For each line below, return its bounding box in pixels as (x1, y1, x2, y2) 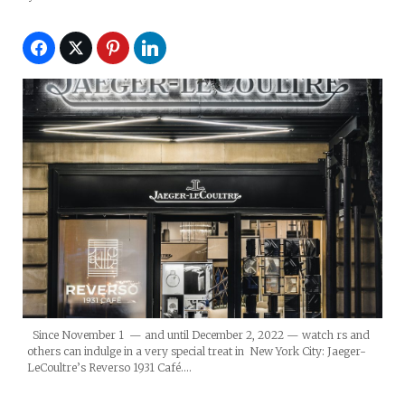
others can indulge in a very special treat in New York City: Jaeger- (27, 344, 366, 359)
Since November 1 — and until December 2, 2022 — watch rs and (27, 328, 370, 343)
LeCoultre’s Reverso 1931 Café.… (27, 361, 192, 375)
